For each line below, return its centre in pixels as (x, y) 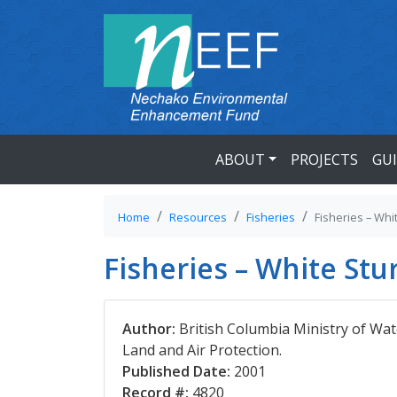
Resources (198, 217)
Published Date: (176, 371)
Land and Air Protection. (202, 350)
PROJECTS (325, 160)
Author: (149, 329)
